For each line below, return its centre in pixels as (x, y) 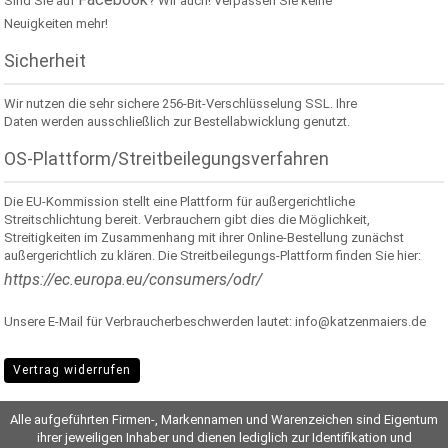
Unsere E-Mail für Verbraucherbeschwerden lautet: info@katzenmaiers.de (215, 321)
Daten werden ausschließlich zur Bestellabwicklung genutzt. (177, 121)
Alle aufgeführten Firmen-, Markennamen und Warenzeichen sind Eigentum (224, 419)
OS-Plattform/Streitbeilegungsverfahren (167, 158)
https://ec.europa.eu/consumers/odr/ (133, 279)
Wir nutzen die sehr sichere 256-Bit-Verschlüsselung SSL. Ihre (181, 103)
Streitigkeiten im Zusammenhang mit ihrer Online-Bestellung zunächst (204, 237)
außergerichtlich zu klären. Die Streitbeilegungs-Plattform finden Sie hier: (213, 255)
